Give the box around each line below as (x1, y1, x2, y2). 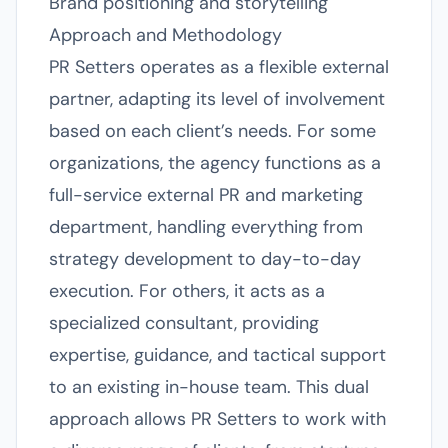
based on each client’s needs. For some (49, 119, 376, 143)
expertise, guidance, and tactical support (49, 343, 386, 367)
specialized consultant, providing (49, 311, 319, 335)
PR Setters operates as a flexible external (49, 55, 389, 79)
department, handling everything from (49, 215, 363, 239)
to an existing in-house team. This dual (49, 375, 369, 399)
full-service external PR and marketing (49, 183, 363, 207)
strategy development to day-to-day (49, 247, 361, 271)
